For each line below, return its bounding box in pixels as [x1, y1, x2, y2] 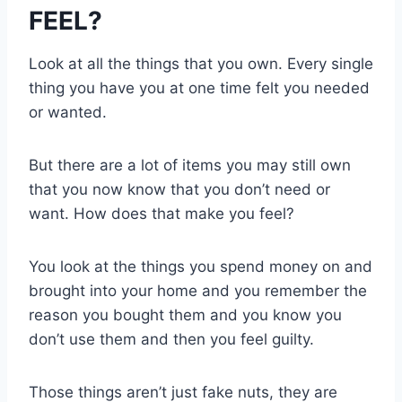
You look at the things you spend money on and [29, 257, 372, 275]
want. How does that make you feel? [29, 204, 294, 223]
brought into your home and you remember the [29, 281, 367, 300]
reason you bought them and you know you [29, 305, 342, 324]
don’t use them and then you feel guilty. [29, 329, 314, 348]
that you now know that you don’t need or [29, 179, 330, 198]
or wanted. [29, 102, 107, 121]
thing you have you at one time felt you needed [29, 78, 370, 97]
